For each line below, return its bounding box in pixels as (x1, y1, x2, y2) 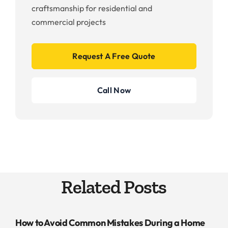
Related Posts (61, 176, 167, 199)
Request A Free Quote (72, 50, 156, 61)
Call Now (97, 84, 131, 95)
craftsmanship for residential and (32, 3, 152, 13)
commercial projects (32, 16, 106, 27)
